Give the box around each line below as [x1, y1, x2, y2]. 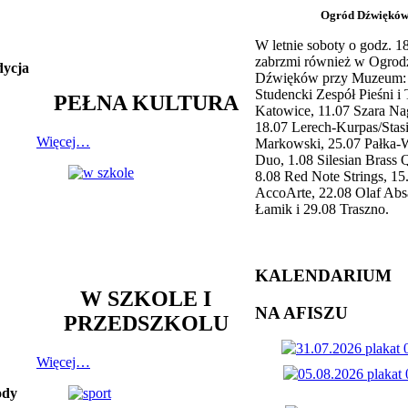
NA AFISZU [255, 302, 348, 322]
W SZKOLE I [80, 286, 211, 311]
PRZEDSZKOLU [63, 311, 229, 335]
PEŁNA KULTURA [53, 90, 239, 115]
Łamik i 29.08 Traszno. [255, 201, 389, 218]
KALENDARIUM [255, 265, 392, 285]
